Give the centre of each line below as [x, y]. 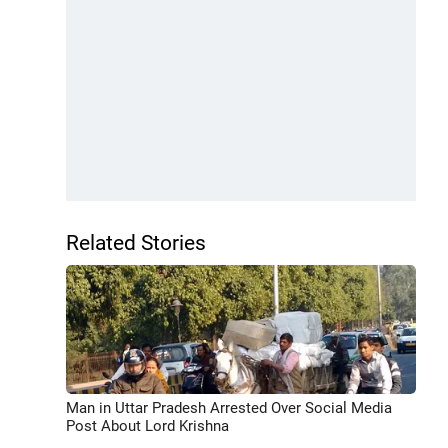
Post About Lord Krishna [147, 425]
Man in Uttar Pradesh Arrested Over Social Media [229, 407]
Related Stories [136, 243]
